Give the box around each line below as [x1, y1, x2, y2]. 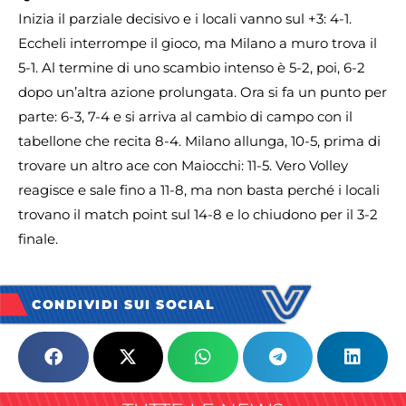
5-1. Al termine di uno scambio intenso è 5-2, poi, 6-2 [18, 58, 365, 76]
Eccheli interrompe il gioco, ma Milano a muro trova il [18, 34, 377, 52]
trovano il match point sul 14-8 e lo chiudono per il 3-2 [18, 205, 378, 223]
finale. [18, 229, 58, 247]
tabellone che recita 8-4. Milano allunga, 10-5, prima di [18, 131, 381, 150]
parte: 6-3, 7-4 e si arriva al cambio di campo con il [18, 107, 353, 125]
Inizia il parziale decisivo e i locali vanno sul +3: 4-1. [18, 9, 352, 27]
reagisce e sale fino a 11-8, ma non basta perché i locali [18, 180, 380, 198]
